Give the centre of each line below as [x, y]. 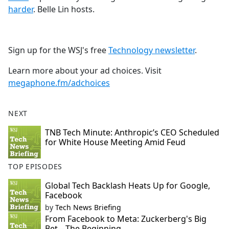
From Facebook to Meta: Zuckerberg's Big [126, 219]
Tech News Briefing [88, 208]
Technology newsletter [152, 50]
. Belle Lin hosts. [64, 9]
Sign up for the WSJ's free [58, 50]
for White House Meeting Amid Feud [115, 142]
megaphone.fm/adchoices [59, 83]
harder [21, 9]
